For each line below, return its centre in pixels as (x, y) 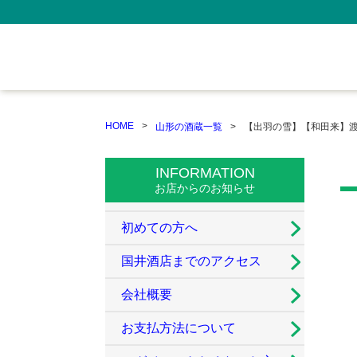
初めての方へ (159, 228)
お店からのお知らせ (205, 188)
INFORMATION (205, 173)
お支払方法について (178, 328)
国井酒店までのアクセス (191, 261)
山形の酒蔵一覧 (189, 127)
